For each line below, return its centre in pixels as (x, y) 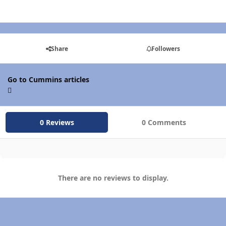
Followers (165, 48)
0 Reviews (57, 122)
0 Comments (164, 122)
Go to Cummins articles (48, 79)
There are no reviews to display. (113, 178)
